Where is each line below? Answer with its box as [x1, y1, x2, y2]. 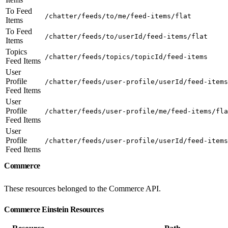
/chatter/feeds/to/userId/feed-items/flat [45, 32, 208, 40]
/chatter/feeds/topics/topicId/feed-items [45, 52, 208, 61]
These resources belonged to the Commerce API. [4, 184, 161, 193]
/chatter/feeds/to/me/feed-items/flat [45, 12, 191, 20]
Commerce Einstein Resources [4, 205, 105, 214]
